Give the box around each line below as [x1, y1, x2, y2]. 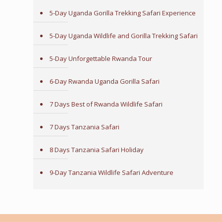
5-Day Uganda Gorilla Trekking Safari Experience [49, 8, 196, 17]
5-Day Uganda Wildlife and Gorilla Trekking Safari [49, 31, 198, 40]
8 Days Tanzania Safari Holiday [49, 145, 144, 154]
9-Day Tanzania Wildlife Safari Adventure [49, 168, 173, 177]
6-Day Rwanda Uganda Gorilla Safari [49, 77, 160, 86]
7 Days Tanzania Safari [49, 122, 119, 131]
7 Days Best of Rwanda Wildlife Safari [49, 100, 163, 109]
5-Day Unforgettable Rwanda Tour [49, 54, 152, 63]
